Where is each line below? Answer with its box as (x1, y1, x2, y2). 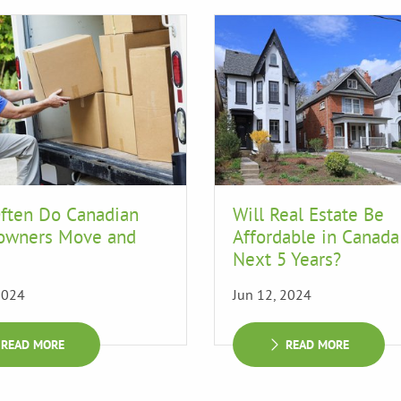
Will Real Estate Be (233, 202, 384, 227)
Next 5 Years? (233, 247, 341, 272)
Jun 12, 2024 (233, 286, 311, 304)
